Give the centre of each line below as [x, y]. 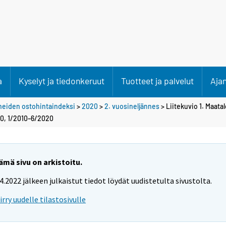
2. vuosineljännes [132, 106]
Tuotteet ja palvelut [157, 81]
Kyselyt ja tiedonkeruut [62, 81]
